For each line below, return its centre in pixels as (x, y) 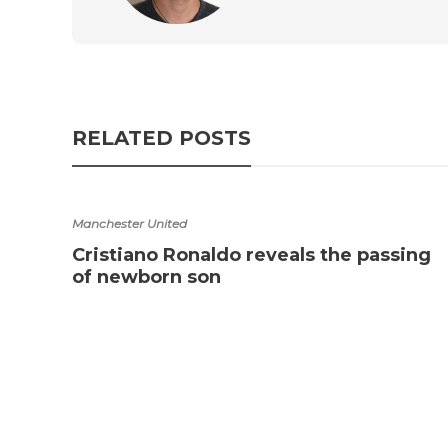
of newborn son (146, 276)
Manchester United (129, 223)
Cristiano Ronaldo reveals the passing (251, 254)
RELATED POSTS (161, 137)
